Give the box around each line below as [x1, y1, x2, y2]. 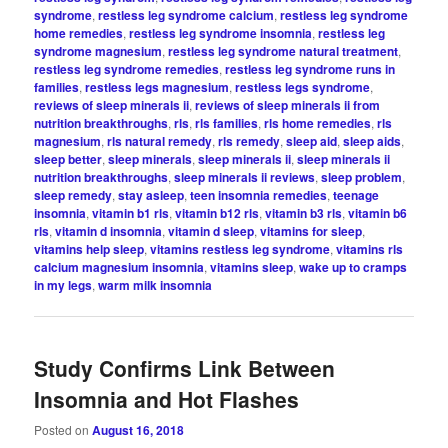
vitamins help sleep [34, 240, 145, 259]
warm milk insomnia [98, 276, 213, 295]
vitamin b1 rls [92, 204, 170, 223]
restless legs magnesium [85, 78, 230, 97]
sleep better [34, 150, 103, 169]
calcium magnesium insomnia [34, 258, 205, 277]
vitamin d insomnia [55, 222, 163, 241]
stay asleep [118, 186, 185, 205]
